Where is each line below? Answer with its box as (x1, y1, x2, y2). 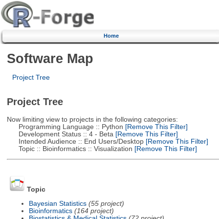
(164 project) (74, 207, 114, 215)
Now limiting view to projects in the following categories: (6, 115, 178, 123)
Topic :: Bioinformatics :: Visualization (6, 145, 132, 153)
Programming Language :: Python (6, 123, 123, 131)
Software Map (6, 50, 93, 66)
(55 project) (88, 199, 124, 207)
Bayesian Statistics (28, 199, 87, 207)
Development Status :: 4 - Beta (6, 130, 113, 138)
